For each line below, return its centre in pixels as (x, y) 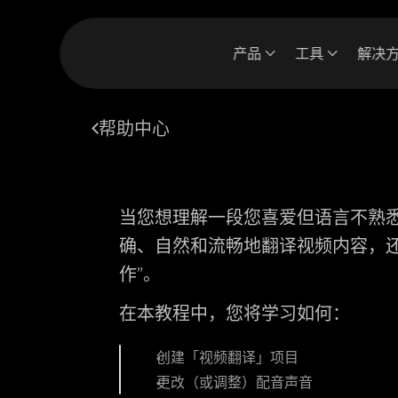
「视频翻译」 (228, 357)
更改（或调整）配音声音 (235, 382)
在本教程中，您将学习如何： (235, 313)
